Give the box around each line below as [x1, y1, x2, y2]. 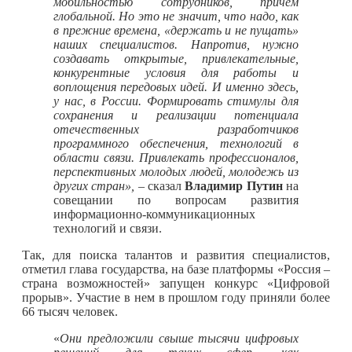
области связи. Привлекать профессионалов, [53, 150, 299, 164]
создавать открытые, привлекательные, [53, 51, 299, 65]
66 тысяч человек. [22, 304, 118, 318]
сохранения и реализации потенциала [53, 108, 299, 122]
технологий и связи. [53, 221, 162, 235]
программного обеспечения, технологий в [53, 136, 299, 150]
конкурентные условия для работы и [53, 65, 299, 79]
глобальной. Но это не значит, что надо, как [53, 9, 299, 23]
